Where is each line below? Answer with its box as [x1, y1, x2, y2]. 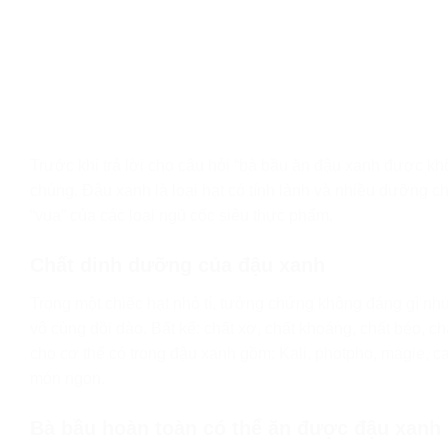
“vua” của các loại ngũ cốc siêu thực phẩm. [30, 207, 333, 225]
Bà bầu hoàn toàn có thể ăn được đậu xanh [30, 416, 441, 439]
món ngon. [30, 370, 105, 388]
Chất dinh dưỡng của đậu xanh [30, 254, 325, 277]
